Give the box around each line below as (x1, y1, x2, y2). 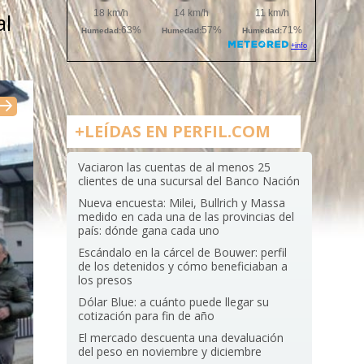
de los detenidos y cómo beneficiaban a (78, 258, 288, 274)
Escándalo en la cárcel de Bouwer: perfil (78, 245, 288, 260)
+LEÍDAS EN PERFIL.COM (74, 120, 271, 142)
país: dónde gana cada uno (78, 223, 220, 238)
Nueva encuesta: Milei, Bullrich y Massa (78, 195, 286, 210)
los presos (78, 272, 133, 288)
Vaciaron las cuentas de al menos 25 (78, 159, 271, 175)
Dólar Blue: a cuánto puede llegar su (78, 294, 270, 310)
